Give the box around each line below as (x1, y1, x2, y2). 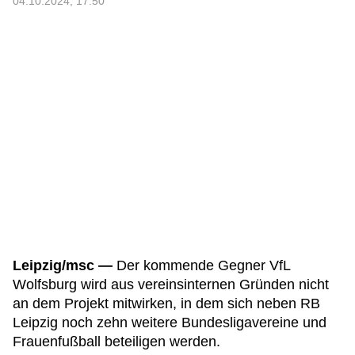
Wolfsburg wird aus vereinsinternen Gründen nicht (13, 277, 329, 292)
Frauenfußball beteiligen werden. (13, 334, 220, 349)
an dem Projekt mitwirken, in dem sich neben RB (13, 296, 320, 311)
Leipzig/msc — (13, 258, 113, 273)
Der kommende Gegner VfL (113, 258, 290, 273)
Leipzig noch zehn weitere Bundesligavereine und (13, 315, 326, 330)
